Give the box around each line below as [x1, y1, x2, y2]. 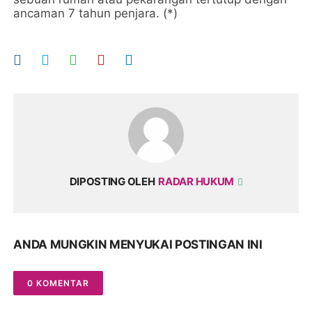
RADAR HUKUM [158, 175, 236, 189]
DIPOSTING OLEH [69, 175, 155, 189]
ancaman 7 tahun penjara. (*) [13, 6, 178, 21]
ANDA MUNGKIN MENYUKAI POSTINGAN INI [13, 237, 263, 252]
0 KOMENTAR [27, 278, 90, 289]
